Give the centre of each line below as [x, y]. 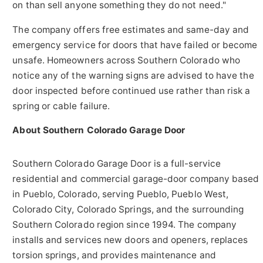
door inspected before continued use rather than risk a [131, 90]
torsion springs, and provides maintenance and [114, 255]
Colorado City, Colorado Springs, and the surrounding [128, 209]
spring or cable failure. [61, 106]
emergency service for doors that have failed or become [135, 45]
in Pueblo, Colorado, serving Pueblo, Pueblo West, [121, 194]
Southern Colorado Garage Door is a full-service [117, 163]
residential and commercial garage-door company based [136, 178]
